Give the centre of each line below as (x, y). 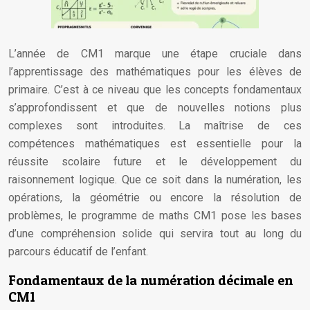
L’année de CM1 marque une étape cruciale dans (155, 54)
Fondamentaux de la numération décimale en (151, 280)
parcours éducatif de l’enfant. (78, 252)
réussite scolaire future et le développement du (155, 162)
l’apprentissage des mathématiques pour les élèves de (155, 72)
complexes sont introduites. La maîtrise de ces (155, 126)
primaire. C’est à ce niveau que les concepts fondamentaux (155, 90)
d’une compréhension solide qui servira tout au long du (155, 234)
